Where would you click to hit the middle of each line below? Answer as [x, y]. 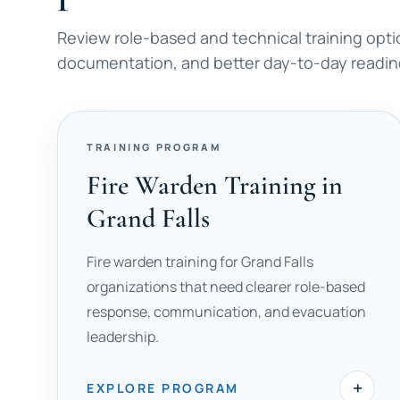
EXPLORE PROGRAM [163, 388]
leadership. [123, 337]
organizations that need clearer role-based [226, 287]
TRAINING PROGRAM [154, 147]
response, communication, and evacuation [226, 312]
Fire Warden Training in [215, 185]
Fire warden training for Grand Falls [200, 262]
